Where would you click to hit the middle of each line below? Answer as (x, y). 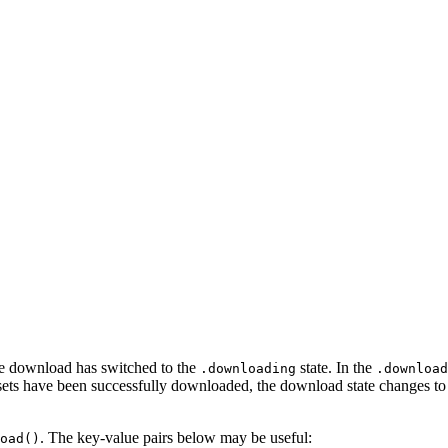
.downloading (248, 368)
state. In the (336, 367)
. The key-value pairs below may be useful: (176, 437)
